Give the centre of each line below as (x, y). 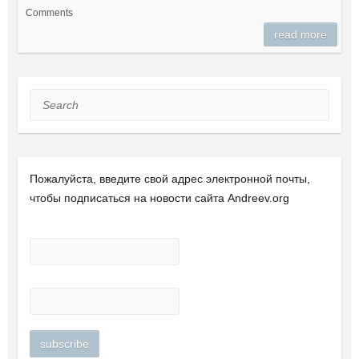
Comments (49, 12)
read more (301, 34)
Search (47, 98)
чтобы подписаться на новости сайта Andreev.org (159, 198)
